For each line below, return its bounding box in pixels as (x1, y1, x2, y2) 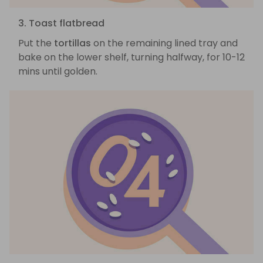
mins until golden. (18, 64, 97, 78)
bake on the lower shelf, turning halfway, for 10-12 (18, 50, 245, 64)
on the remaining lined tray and (91, 36, 238, 50)
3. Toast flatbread (18, 16, 104, 30)
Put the (18, 36, 54, 50)
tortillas (54, 36, 91, 50)
